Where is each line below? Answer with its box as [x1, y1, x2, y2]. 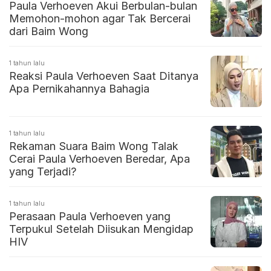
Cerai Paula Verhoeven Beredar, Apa [9, 152, 190, 166]
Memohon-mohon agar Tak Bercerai [9, 12, 191, 25]
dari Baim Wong [9, 25, 88, 38]
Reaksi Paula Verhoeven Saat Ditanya [9, 70, 198, 83]
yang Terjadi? [9, 165, 76, 178]
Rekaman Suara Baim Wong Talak [9, 140, 178, 153]
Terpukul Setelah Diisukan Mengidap [9, 223, 194, 236]
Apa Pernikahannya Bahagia [9, 82, 149, 96]
